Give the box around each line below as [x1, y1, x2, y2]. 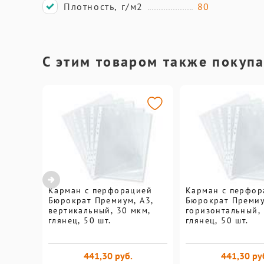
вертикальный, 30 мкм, [48, 205, 151, 216]
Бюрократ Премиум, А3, [48, 195, 154, 206]
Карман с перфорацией [48, 185, 152, 196]
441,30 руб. [83, 249, 133, 262]
